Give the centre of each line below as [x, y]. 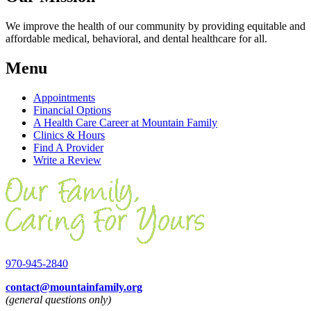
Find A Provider [68, 148]
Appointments [64, 98]
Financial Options [72, 110]
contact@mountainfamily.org [74, 287]
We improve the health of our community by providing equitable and [155, 26]
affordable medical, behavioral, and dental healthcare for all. [136, 39]
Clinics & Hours [69, 135]
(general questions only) [58, 300]
